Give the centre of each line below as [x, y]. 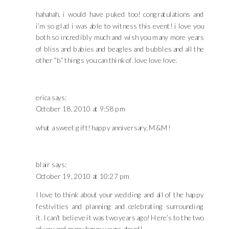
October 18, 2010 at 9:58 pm [81, 109]
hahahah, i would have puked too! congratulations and [120, 14]
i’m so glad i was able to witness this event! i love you [120, 26]
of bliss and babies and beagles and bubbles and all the [120, 49]
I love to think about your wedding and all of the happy [120, 195]
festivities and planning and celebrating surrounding [120, 206]
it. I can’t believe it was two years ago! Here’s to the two [120, 218]
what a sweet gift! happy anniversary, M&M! [103, 127]
